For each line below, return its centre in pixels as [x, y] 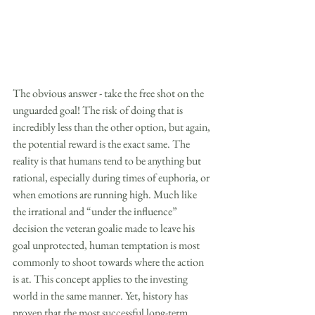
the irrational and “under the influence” [96, 211]
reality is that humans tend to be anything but [108, 160]
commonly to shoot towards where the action [109, 262]
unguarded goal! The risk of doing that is [99, 110]
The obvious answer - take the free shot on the [109, 93]
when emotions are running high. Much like [106, 194]
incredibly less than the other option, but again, [112, 127]
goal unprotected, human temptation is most [107, 245]
